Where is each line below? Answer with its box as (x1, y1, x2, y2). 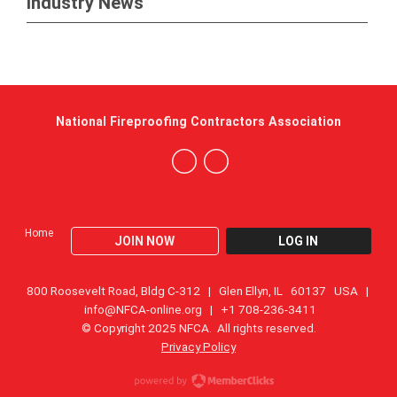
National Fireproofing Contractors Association (56, 114, 341, 128)
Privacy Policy (161, 339, 236, 354)
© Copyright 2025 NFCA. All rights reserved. (81, 321, 316, 335)
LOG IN (278, 234, 319, 248)
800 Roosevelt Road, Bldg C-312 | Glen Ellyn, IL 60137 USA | (26, 284, 371, 298)
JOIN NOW (114, 234, 175, 248)
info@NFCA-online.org (83, 302, 202, 316)
